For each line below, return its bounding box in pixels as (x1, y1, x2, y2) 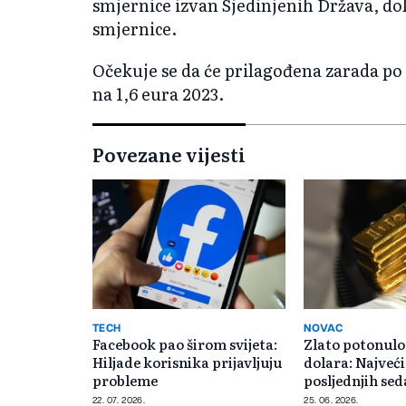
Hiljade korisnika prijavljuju (92, 351, 282, 372)
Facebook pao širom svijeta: (92, 333, 277, 354)
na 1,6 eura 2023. (92, 81, 224, 106)
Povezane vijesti (92, 140, 246, 168)
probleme (92, 369, 158, 391)
